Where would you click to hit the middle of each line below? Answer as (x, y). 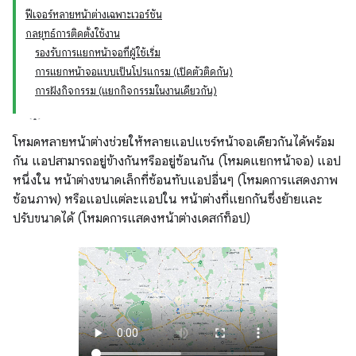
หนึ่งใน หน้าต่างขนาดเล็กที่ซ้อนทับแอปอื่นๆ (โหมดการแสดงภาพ (175, 180)
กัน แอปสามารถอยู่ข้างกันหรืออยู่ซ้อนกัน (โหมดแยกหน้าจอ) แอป (177, 161)
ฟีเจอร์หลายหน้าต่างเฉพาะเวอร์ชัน (94, 15)
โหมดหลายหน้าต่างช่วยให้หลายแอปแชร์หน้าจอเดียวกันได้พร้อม (174, 142)
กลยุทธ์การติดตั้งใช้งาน (73, 34)
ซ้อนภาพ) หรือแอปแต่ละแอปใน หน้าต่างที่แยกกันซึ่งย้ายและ (168, 199)
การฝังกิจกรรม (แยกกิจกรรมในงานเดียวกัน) (126, 91)
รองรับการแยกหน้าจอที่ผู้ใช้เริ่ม (98, 53)
